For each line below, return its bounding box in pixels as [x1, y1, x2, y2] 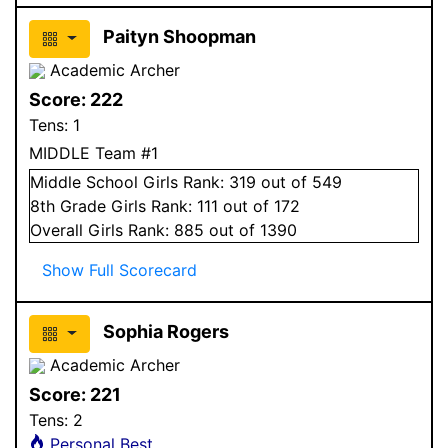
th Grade [40, 195, 111, 216]
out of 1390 [204, 219, 297, 240]
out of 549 [256, 171, 342, 192]
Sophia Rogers [102, 320, 229, 342]
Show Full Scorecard [42, 259, 197, 280]
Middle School [30, 171, 138, 192]
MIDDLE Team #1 [29, 142, 158, 163]
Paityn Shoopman [102, 25, 256, 47]
